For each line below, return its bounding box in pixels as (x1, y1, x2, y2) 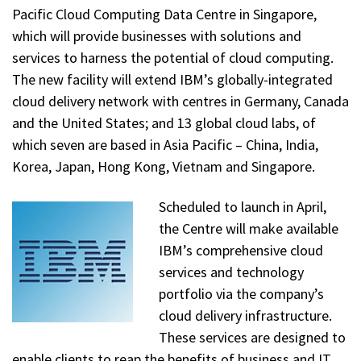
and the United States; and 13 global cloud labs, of (12, 114, 316, 133)
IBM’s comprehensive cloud (158, 240, 323, 259)
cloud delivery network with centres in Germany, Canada (12, 92, 349, 111)
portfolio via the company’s (158, 284, 324, 303)
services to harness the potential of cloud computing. (12, 48, 334, 68)
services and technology (158, 262, 304, 281)
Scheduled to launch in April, (158, 197, 326, 216)
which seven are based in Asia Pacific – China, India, (12, 135, 318, 155)
